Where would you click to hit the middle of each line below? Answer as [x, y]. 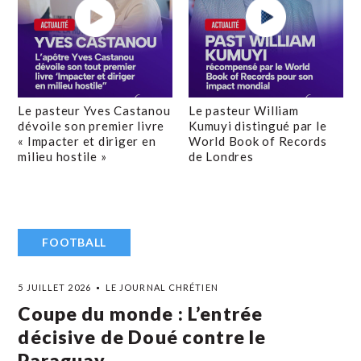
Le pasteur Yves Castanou [94, 110]
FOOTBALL [75, 242]
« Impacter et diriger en [87, 141]
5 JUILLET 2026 [54, 287]
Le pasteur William [244, 110]
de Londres [221, 156]
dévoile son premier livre [91, 126]
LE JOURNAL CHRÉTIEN [162, 287]
